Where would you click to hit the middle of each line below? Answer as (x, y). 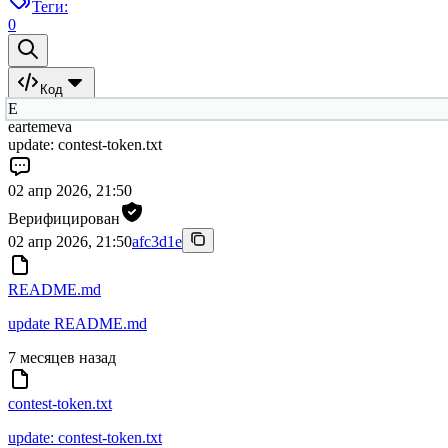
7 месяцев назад (62, 358)
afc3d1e (157, 242)
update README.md (77, 324)
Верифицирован (64, 219)
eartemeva (40, 127)
